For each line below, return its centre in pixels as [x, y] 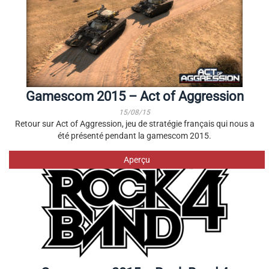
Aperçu [137, 160]
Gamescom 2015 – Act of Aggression [134, 96]
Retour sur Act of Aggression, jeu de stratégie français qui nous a [134, 124]
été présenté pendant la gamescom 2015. [134, 136]
